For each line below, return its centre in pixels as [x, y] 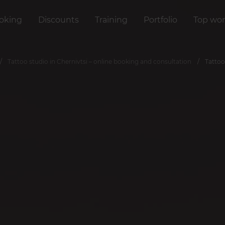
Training [111, 20]
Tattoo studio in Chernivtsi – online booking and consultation [99, 62]
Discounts [59, 20]
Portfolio [160, 20]
